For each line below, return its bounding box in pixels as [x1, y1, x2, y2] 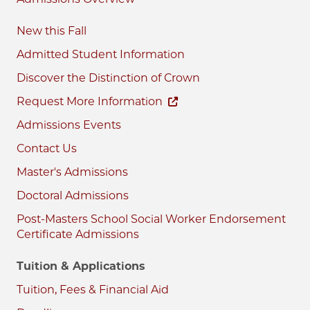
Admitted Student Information [17, 47, 185, 61]
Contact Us [17, 141, 77, 155]
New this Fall [17, 24, 86, 37]
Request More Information [17, 94, 163, 108]
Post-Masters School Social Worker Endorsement [17, 212, 286, 226]
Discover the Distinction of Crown [17, 71, 200, 84]
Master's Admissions [17, 165, 128, 179]
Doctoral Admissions [17, 188, 129, 202]
